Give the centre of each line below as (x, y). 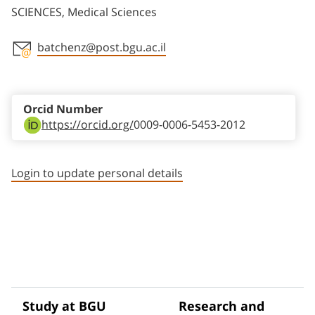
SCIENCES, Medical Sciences (84, 12)
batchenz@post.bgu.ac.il (102, 47)
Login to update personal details (97, 173)
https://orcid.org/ (88, 125)
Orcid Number (63, 110)
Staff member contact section (124, 69)
